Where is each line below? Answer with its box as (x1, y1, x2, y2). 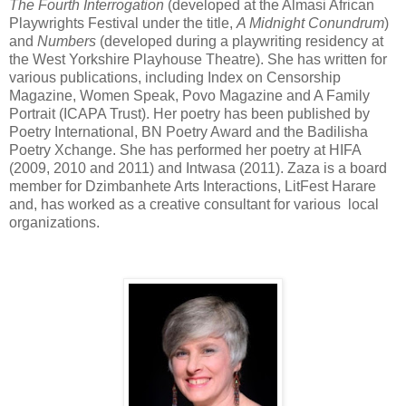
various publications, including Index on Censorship (9, 69, 341, 85)
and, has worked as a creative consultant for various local (9, 196, 379, 212)
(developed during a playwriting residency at (96, 33, 383, 49)
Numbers (37, 33, 96, 49)
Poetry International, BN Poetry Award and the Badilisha (9, 123, 368, 140)
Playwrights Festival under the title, (9, 14, 237, 31)
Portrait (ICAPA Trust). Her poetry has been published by (9, 105, 370, 121)
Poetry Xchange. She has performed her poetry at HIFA (9, 141, 361, 158)
